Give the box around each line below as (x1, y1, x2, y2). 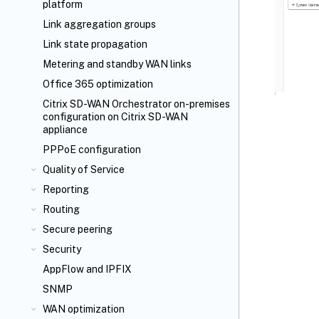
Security (43, 244, 81, 255)
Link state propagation (43, 38, 147, 50)
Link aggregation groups (43, 19, 156, 30)
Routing (43, 204, 80, 215)
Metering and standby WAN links (43, 58, 192, 70)
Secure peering (43, 224, 113, 235)
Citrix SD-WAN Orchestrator (43, 98, 172, 110)
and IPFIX (84, 263, 132, 275)
